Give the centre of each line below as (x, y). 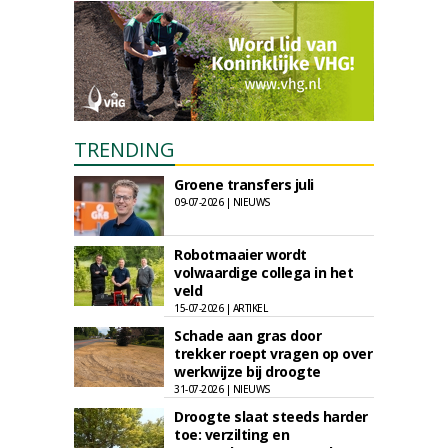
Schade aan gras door (247, 335)
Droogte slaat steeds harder (271, 416)
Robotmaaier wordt (240, 254)
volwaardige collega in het (263, 272)
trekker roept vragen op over (273, 353)
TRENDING (124, 149)
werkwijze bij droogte (247, 371)
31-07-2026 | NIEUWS (222, 389)
